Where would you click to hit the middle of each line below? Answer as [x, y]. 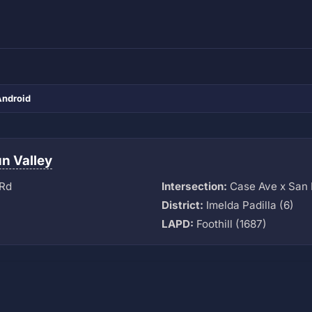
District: [182, 205]
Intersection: [194, 186]
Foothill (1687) [230, 224]
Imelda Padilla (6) [249, 205]
